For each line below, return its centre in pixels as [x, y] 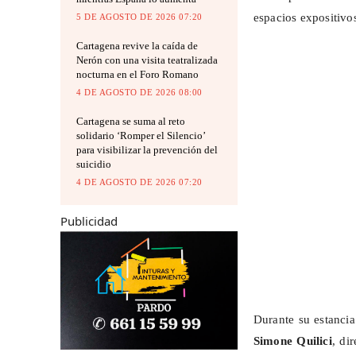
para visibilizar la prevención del [147, 150]
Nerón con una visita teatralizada [147, 60]
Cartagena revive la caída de [137, 46]
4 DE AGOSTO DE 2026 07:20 [139, 182]
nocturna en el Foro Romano [137, 75]
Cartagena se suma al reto [131, 122]
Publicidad [89, 221]
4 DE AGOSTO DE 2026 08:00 [139, 93]
